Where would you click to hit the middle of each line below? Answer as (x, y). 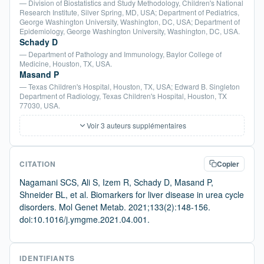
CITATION (38, 164)
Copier (228, 164)
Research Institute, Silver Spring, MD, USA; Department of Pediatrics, (129, 12)
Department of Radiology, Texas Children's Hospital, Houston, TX (123, 95)
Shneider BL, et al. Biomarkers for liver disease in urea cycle (132, 194)
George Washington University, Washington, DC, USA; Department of (130, 21)
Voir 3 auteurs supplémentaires (136, 125)
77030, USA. (40, 105)
